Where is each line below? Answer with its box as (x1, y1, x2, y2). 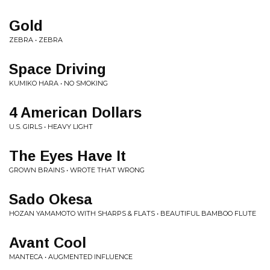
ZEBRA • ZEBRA (9, 36, 63, 44)
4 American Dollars (9, 104, 142, 121)
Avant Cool (9, 234, 86, 251)
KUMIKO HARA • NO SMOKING (9, 79, 108, 87)
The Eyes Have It (9, 148, 126, 164)
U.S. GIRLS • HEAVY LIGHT (9, 122, 93, 131)
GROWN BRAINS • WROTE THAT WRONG (9, 166, 145, 174)
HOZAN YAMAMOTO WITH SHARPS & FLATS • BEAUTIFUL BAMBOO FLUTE (9, 209, 256, 218)
